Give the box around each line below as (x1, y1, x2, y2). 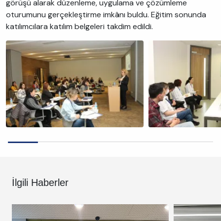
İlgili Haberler (12, 177, 69, 188)
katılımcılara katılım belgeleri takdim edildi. (6, 21, 153, 32)
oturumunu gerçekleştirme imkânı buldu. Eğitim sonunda (6, 9, 206, 20)
